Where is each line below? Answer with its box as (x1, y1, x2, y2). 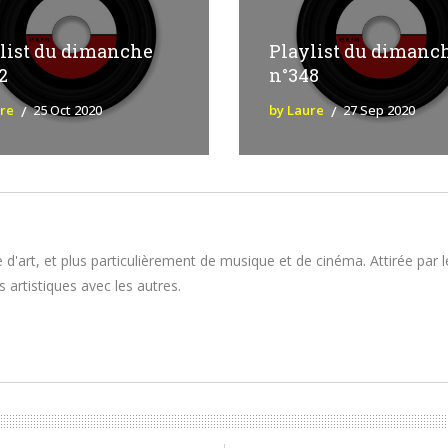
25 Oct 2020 (33, 101, 103, 120)
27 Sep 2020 (342, 101, 415, 120)
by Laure (268, 101, 324, 120)
